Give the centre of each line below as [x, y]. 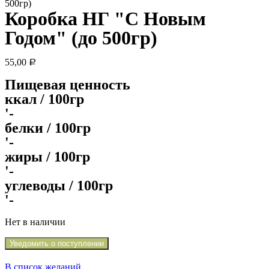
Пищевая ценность [68, 85]
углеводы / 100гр [59, 186]
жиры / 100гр [47, 157]
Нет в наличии [35, 222]
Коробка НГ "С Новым [105, 19]
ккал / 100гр [44, 99]
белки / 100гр [48, 128]
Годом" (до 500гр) [81, 38]
